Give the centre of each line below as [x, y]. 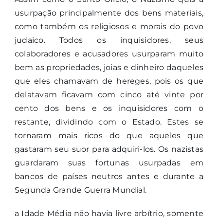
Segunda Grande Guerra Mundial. [81, 190]
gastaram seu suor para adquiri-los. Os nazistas [109, 149]
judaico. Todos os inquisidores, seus [109, 40]
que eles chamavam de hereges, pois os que [109, 81]
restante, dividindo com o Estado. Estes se [109, 122]
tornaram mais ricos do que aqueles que [109, 136]
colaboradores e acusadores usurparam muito [109, 54]
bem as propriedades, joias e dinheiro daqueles [109, 68]
